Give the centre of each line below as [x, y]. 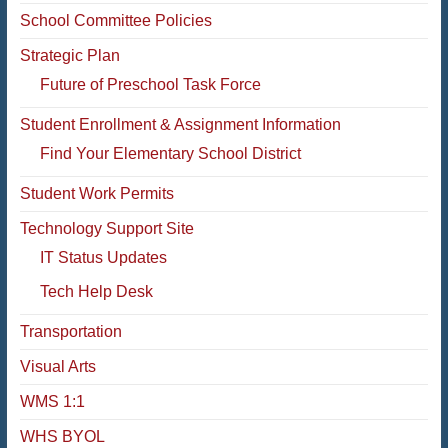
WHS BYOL [62, 436]
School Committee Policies [115, 20]
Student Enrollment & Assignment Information [180, 124]
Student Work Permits [96, 193]
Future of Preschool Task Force [150, 84]
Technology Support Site [106, 228]
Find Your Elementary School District [170, 153]
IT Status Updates [103, 257]
